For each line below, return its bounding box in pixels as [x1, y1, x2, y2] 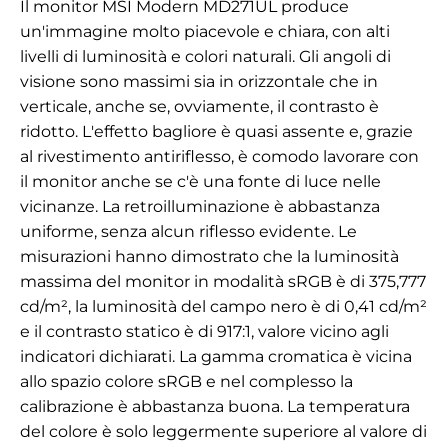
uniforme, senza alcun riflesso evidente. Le [20, 222, 357, 242]
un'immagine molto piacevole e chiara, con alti [20, 22, 390, 42]
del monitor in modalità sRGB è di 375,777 [92, 272, 426, 292]
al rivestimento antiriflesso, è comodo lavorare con [20, 147, 419, 167]
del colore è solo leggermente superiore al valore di [20, 422, 427, 442]
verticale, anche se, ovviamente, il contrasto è [20, 97, 379, 117]
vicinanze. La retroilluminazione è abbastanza [20, 197, 380, 217]
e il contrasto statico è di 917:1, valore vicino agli [20, 322, 389, 342]
